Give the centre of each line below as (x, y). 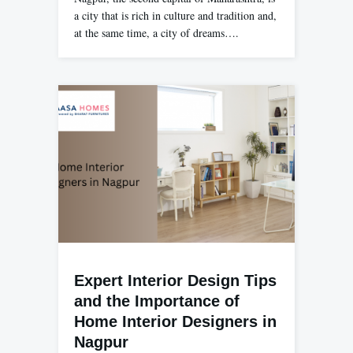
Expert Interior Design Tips (175, 280)
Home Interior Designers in (175, 321)
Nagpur (101, 342)
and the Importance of (157, 301)
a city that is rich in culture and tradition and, (175, 15)
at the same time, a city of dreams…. (156, 32)
